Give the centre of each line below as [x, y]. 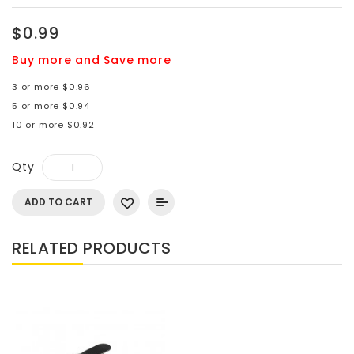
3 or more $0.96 [51, 87]
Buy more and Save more [92, 60]
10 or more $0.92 [53, 124]
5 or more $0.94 [51, 105]
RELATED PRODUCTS [91, 248]
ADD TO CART [58, 201]
